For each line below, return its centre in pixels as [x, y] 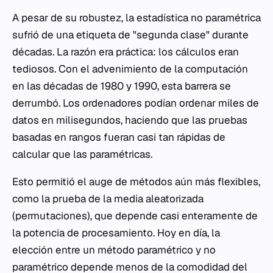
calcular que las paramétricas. [82, 154]
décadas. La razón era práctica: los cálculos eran [126, 51]
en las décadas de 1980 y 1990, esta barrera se [122, 86]
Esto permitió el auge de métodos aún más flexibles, [136, 181]
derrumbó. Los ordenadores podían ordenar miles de [136, 103]
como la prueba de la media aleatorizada [108, 198]
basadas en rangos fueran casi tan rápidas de [119, 137]
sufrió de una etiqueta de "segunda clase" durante [130, 34]
